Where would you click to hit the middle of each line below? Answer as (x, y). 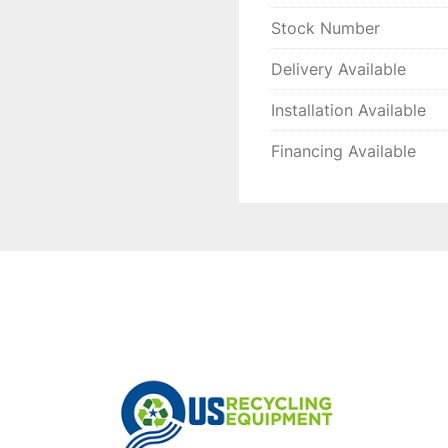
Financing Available (343, 151)
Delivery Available (338, 69)
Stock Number (325, 28)
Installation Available (348, 110)
